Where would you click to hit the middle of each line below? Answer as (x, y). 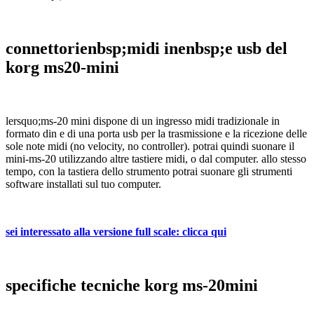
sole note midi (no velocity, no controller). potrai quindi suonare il (150, 146)
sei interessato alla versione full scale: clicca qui (116, 232)
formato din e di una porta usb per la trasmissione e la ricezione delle (156, 134)
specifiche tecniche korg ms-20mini (132, 286)
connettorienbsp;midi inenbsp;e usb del (146, 49)
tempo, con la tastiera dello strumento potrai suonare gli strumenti (149, 172)
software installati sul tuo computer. (83, 184)
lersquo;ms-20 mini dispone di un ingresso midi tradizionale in (143, 121)
